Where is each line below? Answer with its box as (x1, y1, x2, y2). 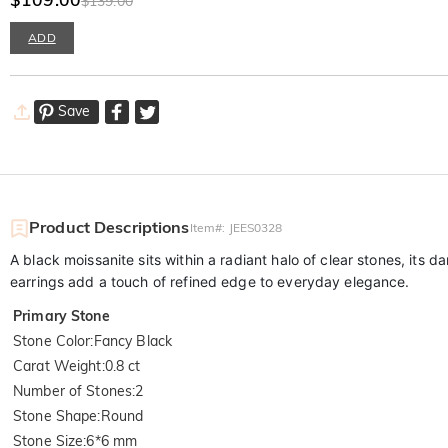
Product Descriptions (29, 217, 190, 238)
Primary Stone (13, 307, 110, 326)
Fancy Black (93, 332, 173, 351)
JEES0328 (228, 220, 283, 236)
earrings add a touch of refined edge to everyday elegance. (10, 273, 410, 291)
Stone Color (13, 332, 91, 351)
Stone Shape (13, 407, 98, 426)
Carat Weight (13, 357, 102, 376)
